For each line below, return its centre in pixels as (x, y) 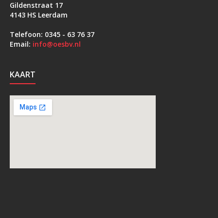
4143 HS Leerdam (39, 15)
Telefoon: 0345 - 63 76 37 (52, 34)
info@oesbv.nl (57, 44)
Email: (20, 44)
